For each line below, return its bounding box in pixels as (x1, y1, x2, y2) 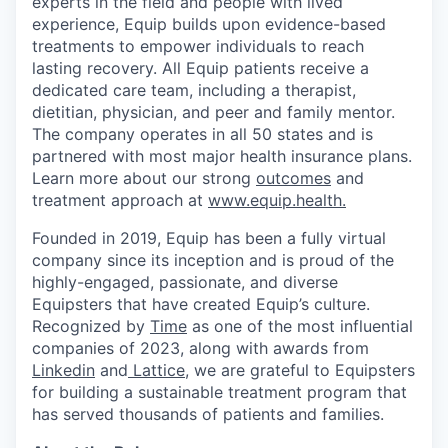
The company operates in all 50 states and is (32, 124, 373, 144)
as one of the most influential (187, 316, 413, 336)
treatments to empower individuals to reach (32, 36, 364, 56)
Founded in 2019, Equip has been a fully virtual (32, 228, 386, 248)
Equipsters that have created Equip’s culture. (32, 294, 370, 314)
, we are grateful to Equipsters (185, 360, 415, 380)
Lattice (128, 360, 185, 380)
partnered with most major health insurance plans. (32, 146, 412, 166)
